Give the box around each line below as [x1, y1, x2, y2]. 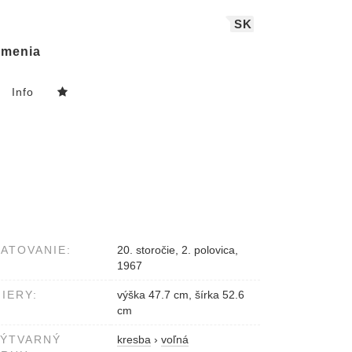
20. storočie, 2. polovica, [117, 244, 238, 257]
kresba [117, 333, 151, 346]
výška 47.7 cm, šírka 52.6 [117, 288, 244, 302]
